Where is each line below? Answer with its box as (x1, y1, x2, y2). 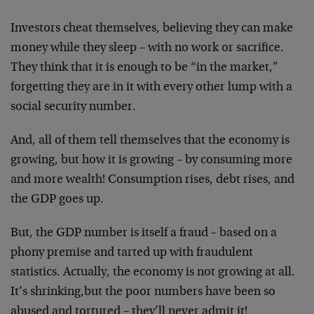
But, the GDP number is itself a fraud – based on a (11, 227, 277, 240)
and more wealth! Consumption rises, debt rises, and (11, 174, 294, 186)
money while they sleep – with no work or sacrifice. (11, 42, 284, 55)
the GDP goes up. (11, 193, 104, 206)
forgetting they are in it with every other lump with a (11, 81, 292, 94)
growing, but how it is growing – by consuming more (11, 154, 292, 167)
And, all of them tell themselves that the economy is (11, 135, 289, 147)
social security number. (11, 101, 136, 114)
